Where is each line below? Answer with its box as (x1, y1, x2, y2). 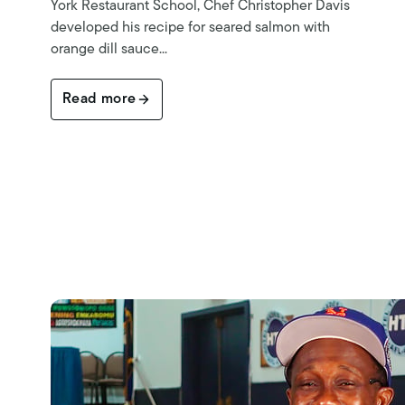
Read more (62, 92, 137, 108)
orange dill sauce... (51, 42, 167, 58)
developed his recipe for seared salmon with (51, 21, 330, 36)
